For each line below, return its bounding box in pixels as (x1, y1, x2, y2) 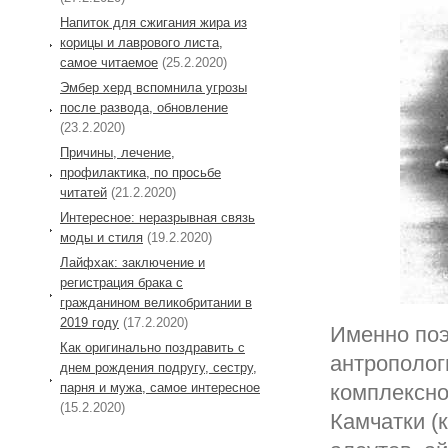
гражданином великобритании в (60, 295, 252, 311)
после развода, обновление (60, 100, 228, 116)
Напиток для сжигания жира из (60, 15, 247, 31)
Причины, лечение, (60, 145, 175, 161)
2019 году (60, 315, 119, 331)
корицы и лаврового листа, (60, 35, 223, 51)
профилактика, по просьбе (60, 165, 221, 181)
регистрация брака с (60, 275, 183, 291)
